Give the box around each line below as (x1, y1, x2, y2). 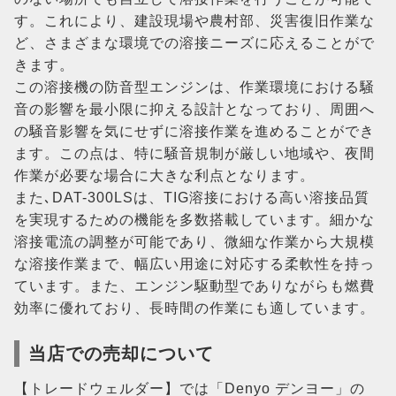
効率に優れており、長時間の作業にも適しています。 (14, 301, 375, 316)
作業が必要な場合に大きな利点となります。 (14, 168, 315, 183)
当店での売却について (28, 344, 214, 363)
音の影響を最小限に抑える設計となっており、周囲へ (14, 102, 375, 117)
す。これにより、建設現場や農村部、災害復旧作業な (14, 13, 375, 28)
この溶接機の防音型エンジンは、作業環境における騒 (14, 80, 375, 95)
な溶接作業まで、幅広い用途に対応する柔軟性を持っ (14, 256, 375, 271)
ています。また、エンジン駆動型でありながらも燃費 (14, 278, 375, 293)
